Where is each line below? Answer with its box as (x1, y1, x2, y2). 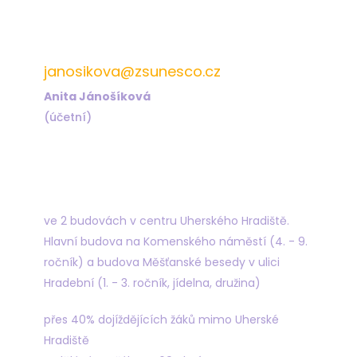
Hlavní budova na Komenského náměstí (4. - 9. (44, 233, 308, 249)
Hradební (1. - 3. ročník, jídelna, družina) (44, 275, 261, 291)
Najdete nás (44, 177, 139, 196)
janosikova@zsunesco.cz (44, 61, 221, 81)
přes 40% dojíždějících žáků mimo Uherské (44, 312, 279, 328)
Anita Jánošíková (44, 88, 151, 104)
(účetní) (44, 109, 92, 125)
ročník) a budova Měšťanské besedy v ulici (44, 254, 280, 270)
